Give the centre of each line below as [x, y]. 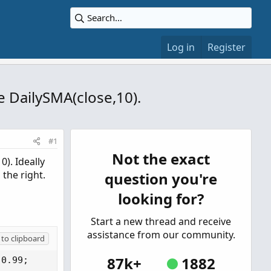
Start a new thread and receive [161, 221]
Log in [181, 47]
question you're [161, 179]
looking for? [161, 199]
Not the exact [161, 159]
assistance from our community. [161, 235]
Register [227, 47]
